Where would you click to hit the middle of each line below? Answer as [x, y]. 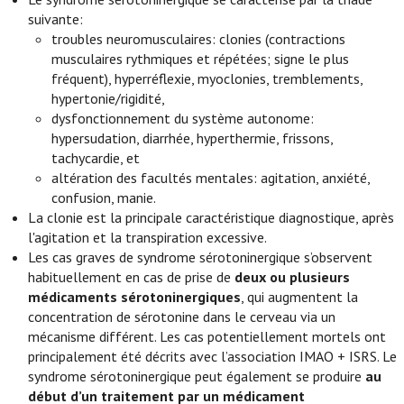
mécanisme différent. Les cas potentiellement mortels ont [207, 336]
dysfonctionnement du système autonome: [183, 118]
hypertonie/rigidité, [109, 98]
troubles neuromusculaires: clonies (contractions [199, 39]
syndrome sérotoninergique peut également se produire [197, 376]
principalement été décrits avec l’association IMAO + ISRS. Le [213, 356]
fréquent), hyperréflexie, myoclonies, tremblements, [207, 78]
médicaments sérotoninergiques [135, 297]
